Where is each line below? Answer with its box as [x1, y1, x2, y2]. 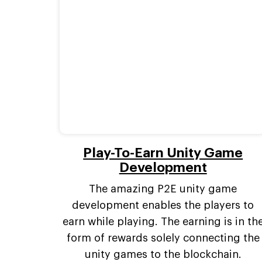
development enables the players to [72, 200, 254, 211]
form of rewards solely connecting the [66, 233, 260, 244]
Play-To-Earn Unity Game [83, 146, 243, 160]
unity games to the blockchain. [84, 249, 242, 260]
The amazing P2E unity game [89, 184, 237, 195]
